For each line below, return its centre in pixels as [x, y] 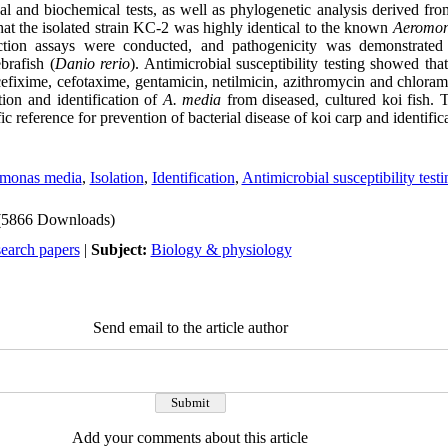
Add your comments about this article [190, 437]
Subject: [120, 249]
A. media [192, 99]
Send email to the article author [190, 327]
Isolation [116, 177]
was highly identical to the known [281, 27]
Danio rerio [92, 63]
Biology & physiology [221, 249]
